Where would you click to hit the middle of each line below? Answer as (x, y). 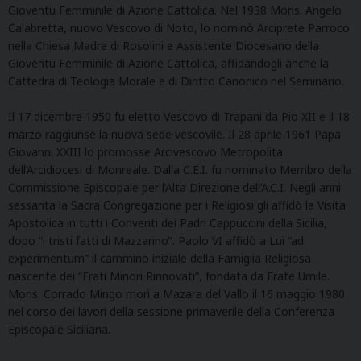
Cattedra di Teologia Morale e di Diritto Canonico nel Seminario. (176, 81)
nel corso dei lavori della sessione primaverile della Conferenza (171, 311)
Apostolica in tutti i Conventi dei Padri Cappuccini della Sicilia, (168, 222)
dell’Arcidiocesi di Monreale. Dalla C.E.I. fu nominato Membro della (180, 169)
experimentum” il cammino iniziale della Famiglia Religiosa (160, 258)
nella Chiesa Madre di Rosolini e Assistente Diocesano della (164, 45)
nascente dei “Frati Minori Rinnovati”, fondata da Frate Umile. (169, 276)
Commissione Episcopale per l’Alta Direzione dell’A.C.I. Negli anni (174, 187)
